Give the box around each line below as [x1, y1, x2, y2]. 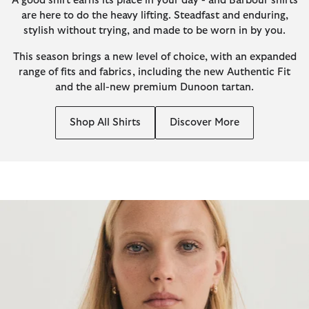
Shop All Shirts [70, 117, 141, 128]
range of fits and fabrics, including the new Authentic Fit [19, 66, 290, 77]
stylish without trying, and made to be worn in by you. [23, 25, 286, 36]
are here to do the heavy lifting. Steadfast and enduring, [21, 10, 288, 21]
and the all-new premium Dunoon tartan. [55, 81, 254, 92]
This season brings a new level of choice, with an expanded [12, 51, 297, 62]
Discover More [170, 117, 239, 128]
